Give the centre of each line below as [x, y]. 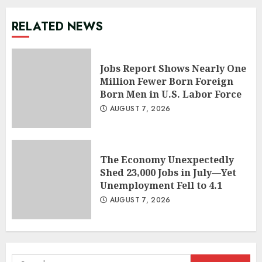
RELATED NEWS [57, 26]
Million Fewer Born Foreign [167, 81]
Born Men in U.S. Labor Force [171, 94]
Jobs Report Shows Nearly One [173, 68]
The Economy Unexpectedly [167, 159]
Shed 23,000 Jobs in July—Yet [168, 172]
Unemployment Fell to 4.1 [161, 185]
